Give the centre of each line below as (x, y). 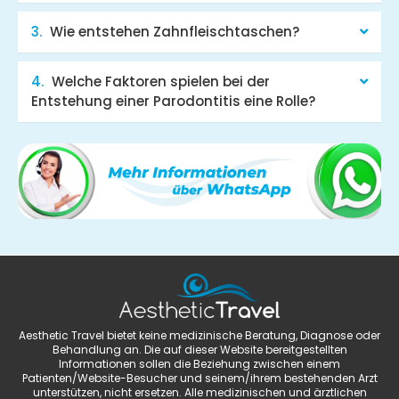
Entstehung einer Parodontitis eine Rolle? (173, 101)
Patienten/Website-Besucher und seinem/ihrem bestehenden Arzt (199, 379)
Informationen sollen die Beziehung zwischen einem (199, 364)
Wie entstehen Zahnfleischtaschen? (175, 31)
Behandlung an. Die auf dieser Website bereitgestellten (199, 350)
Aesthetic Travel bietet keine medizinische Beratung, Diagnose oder (199, 336)
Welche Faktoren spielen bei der (161, 81)
